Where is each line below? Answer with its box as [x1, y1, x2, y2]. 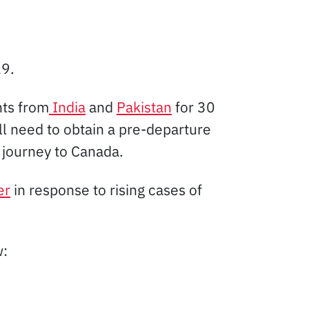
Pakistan [117, 97, 172, 117]
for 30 [172, 97, 215, 117]
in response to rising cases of [10, 179, 202, 199]
